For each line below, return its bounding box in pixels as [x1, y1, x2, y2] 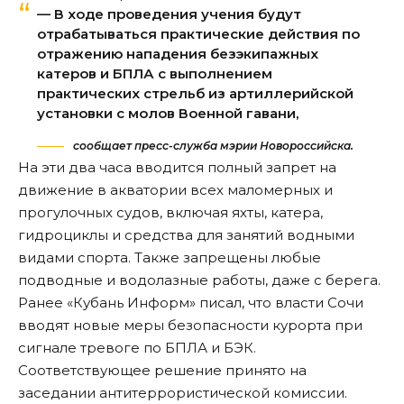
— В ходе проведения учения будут [37, 5, 301, 23]
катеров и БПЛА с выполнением [37, 65, 272, 83]
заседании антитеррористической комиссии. [18, 383, 347, 401]
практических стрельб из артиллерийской [37, 85, 353, 103]
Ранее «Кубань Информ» [18, 293, 199, 311]
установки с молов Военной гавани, [37, 105, 298, 123]
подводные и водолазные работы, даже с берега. [18, 271, 381, 289]
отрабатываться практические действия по [37, 25, 360, 43]
